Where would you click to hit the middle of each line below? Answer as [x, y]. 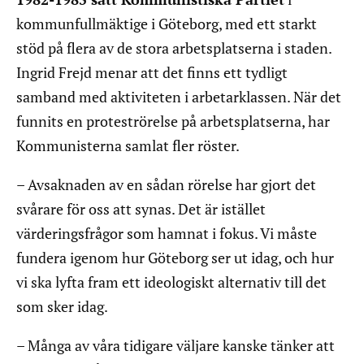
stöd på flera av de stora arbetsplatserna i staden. [174, 48]
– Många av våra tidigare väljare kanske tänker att [175, 346]
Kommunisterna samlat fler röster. [128, 146]
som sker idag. [62, 307]
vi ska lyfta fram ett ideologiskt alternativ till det [171, 282]
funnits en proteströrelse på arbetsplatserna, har [173, 121]
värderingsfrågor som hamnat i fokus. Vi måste [167, 234]
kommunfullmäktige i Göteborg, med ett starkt [167, 24]
